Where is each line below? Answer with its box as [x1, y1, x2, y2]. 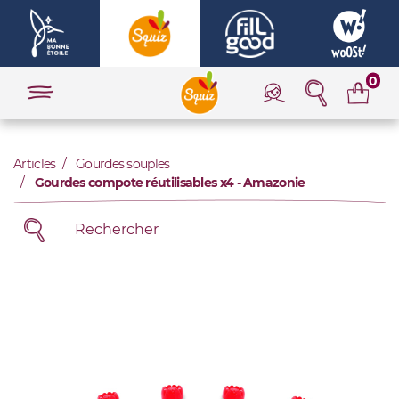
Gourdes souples [76, 155, 170, 172]
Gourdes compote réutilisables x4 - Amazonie [34, 174, 305, 191]
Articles [13, 155, 56, 172]
